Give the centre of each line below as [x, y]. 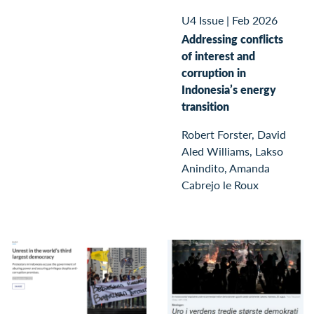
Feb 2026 [255, 20]
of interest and [218, 56]
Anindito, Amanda [226, 168]
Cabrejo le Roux [220, 185]
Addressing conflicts [232, 39]
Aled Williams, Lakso [232, 151]
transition [205, 107]
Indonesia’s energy [229, 90]
